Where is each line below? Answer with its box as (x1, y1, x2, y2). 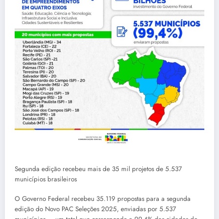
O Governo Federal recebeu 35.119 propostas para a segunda (15, 194, 191, 204)
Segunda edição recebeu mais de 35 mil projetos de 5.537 (15, 164, 182, 174)
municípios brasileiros (15, 174, 77, 184)
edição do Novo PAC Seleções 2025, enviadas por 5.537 (15, 204, 176, 214)
